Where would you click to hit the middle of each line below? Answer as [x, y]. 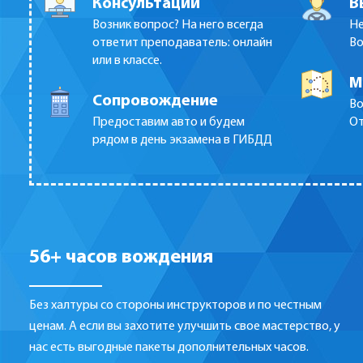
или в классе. [127, 61]
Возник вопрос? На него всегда [178, 26]
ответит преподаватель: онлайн [182, 43]
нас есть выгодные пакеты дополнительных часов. [169, 348]
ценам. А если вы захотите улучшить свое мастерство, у [185, 327]
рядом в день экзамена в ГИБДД [182, 141]
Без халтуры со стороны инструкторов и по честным [175, 306]
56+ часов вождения [121, 258]
